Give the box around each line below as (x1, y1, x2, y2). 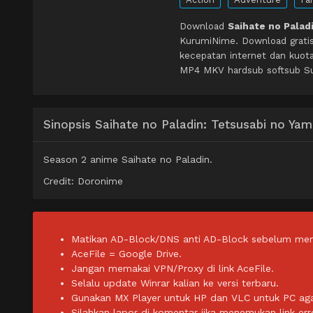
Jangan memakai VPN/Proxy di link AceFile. (71, 263, 274, 275)
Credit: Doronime (43, 175, 123, 187)
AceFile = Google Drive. (71, 248, 182, 260)
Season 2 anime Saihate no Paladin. (43, 154, 212, 166)
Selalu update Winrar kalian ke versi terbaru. (71, 277, 279, 289)
